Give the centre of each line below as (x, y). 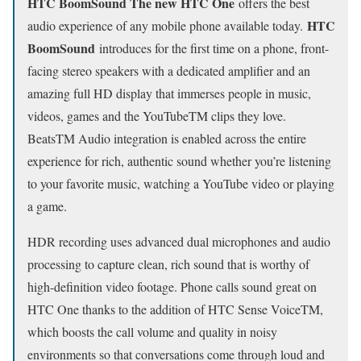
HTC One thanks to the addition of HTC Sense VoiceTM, (175, 309)
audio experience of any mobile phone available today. (167, 25)
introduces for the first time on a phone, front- (214, 48)
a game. (47, 205)
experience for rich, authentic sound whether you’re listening (179, 160)
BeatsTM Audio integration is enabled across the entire (167, 138)
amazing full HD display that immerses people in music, (169, 93)
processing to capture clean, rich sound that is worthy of (168, 263)
